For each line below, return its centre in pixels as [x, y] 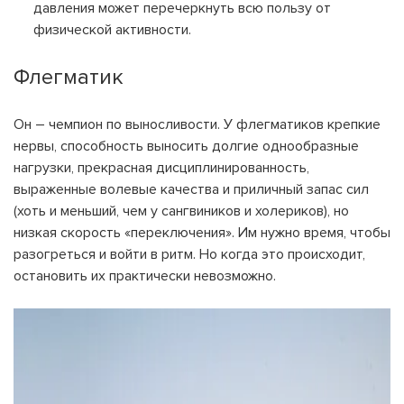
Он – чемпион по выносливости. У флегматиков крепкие [197, 124]
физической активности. [112, 30]
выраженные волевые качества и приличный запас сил [191, 189]
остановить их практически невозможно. [145, 276]
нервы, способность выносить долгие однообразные [186, 146]
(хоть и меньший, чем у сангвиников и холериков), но [181, 211]
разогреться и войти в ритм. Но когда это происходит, [189, 254]
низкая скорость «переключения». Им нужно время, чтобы [202, 233]
